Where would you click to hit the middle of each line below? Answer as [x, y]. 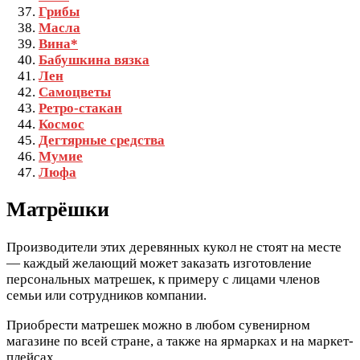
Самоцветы [75, 92]
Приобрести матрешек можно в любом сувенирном [158, 325]
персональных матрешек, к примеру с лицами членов [163, 279]
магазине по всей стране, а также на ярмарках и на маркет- [180, 341]
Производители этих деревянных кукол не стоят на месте [174, 247]
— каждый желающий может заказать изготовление [159, 263]
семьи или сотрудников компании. [106, 295]
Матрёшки [58, 210]
